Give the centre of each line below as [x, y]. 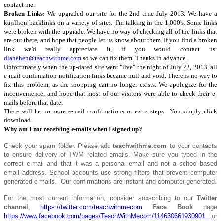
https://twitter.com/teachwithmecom [91, 207]
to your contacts [192, 146]
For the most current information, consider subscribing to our [100, 198]
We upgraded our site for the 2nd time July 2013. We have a [132, 13]
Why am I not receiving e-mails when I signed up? [73, 129]
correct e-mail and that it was [48, 163]
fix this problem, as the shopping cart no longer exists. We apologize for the [110, 84]
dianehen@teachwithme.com [43, 58]
